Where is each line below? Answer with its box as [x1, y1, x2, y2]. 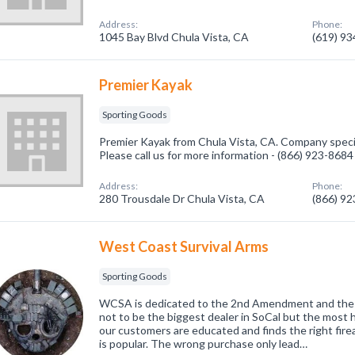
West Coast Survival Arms [99, 238, 269, 255]
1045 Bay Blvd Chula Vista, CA [99, 30, 250, 44]
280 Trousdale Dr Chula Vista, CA [99, 192, 265, 205]
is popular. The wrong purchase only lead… [99, 337, 308, 350]
